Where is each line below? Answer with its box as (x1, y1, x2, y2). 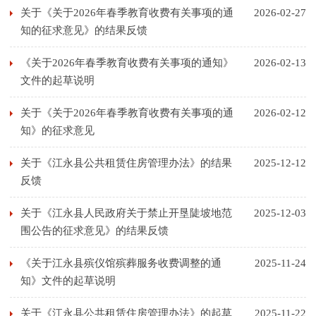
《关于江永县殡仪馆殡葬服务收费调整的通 (20, 257, 221, 269)
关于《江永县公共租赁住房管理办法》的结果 (20, 157, 232, 169)
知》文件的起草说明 (20, 275, 116, 286)
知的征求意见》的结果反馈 (20, 25, 147, 36)
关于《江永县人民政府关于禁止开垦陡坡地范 (20, 207, 232, 219)
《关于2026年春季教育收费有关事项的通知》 (20, 57, 233, 68)
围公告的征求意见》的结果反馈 (20, 225, 169, 236)
